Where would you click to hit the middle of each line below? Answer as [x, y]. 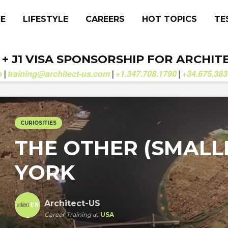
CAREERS [105, 19]
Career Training [68, 215]
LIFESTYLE [46, 19]
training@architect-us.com [59, 74]
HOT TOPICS [169, 19]
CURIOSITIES [38, 123]
